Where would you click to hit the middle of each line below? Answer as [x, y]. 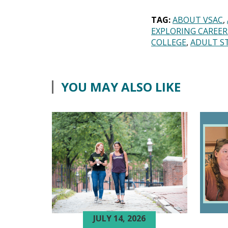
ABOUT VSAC [198, 20]
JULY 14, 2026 [120, 218]
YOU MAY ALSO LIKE [121, 87]
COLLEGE [169, 42]
